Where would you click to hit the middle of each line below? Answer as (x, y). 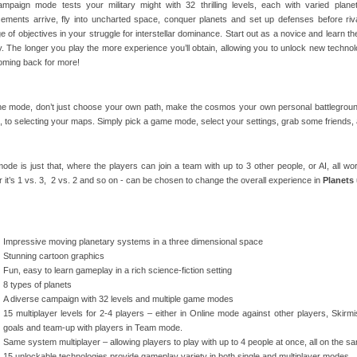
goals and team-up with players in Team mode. (93, 328)
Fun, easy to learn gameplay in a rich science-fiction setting (118, 271)
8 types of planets (37, 285)
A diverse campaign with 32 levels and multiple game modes (118, 299)
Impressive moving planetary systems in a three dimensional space (133, 242)
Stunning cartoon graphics (54, 256)
